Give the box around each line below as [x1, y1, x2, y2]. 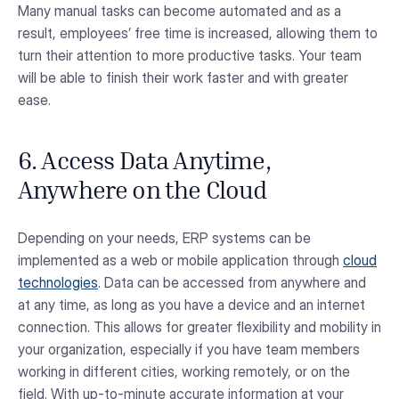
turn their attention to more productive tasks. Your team [18, 46, 362, 65]
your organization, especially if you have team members [18, 340, 360, 359]
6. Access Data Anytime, [18, 152, 271, 175]
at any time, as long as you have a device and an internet [18, 296, 365, 314]
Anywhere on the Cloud [18, 182, 267, 204]
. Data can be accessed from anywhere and [98, 273, 366, 292]
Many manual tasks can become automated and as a [18, 2, 341, 20]
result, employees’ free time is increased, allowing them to [18, 24, 378, 43]
